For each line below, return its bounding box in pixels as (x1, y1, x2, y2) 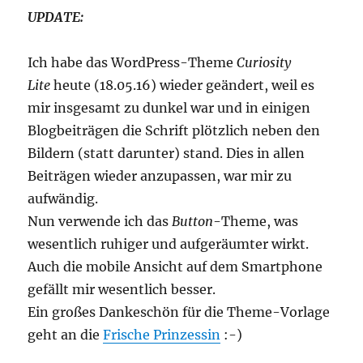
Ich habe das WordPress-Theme (28, 53, 237, 70)
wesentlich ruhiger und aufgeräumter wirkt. (28, 235, 310, 252)
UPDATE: (28, 8, 84, 25)
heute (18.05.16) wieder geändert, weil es (53, 76, 315, 93)
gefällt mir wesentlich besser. (28, 280, 216, 297)
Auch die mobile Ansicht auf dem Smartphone (28, 258, 323, 275)
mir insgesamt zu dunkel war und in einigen (28, 99, 311, 116)
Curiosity (237, 53, 292, 70)
